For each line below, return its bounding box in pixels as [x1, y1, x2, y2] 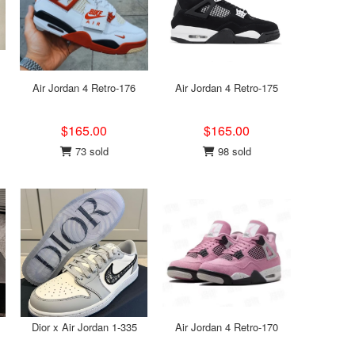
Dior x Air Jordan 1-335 [31, 319, 137, 334]
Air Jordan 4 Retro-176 [32, 80, 136, 95]
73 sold [71, 143, 109, 158]
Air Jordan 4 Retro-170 [175, 319, 278, 334]
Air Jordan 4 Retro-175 [175, 80, 278, 95]
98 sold [214, 143, 251, 158]
